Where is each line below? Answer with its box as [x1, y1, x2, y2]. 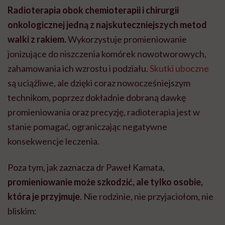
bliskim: [8, 205, 37, 217]
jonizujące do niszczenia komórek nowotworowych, [8, 48, 206, 60]
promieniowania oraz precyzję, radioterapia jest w [8, 106, 200, 118]
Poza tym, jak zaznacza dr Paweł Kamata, [8, 162, 165, 173]
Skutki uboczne [150, 63, 209, 74]
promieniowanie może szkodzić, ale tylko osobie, [8, 176, 203, 188]
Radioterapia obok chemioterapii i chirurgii [8, 5, 179, 16]
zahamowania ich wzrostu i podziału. [8, 63, 150, 74]
